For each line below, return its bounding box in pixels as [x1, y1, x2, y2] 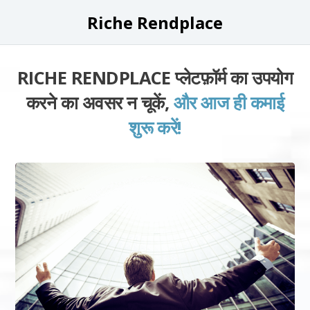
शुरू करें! [129, 116, 181, 140]
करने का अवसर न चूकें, [26, 91, 174, 115]
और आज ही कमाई [173, 91, 284, 115]
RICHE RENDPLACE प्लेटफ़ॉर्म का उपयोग [17, 66, 293, 90]
